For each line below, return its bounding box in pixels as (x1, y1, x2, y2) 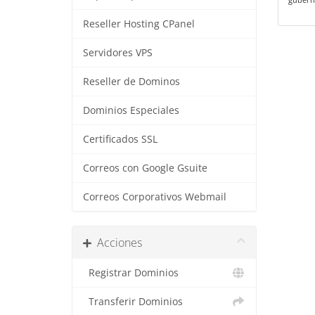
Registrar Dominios (83, 266, 179, 279)
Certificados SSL (83, 133, 157, 146)
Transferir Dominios (83, 295, 183, 308)
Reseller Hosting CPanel (83, 18, 195, 30)
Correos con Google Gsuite (83, 162, 207, 174)
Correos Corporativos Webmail (83, 191, 226, 203)
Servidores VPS (83, 46, 153, 59)
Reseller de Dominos (83, 75, 180, 88)
